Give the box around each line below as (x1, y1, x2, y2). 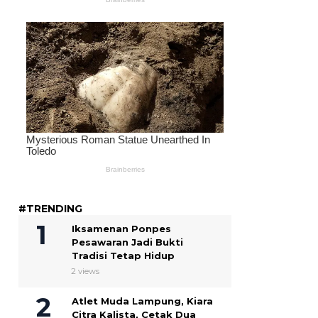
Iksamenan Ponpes (72, 223, 171, 235)
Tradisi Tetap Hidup (72, 250, 175, 262)
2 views (71, 266, 99, 277)
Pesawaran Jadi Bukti (72, 236, 183, 248)
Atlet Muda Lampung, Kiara (72, 295, 213, 307)
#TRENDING (18, 202, 82, 216)
